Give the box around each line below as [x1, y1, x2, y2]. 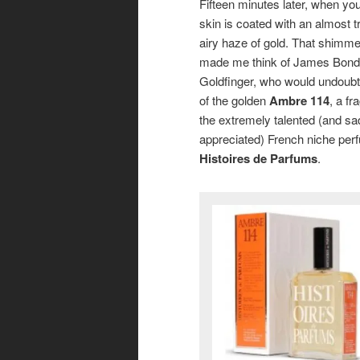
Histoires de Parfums [199, 149, 317, 167]
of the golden [199, 91, 269, 108]
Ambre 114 [269, 91, 329, 109]
